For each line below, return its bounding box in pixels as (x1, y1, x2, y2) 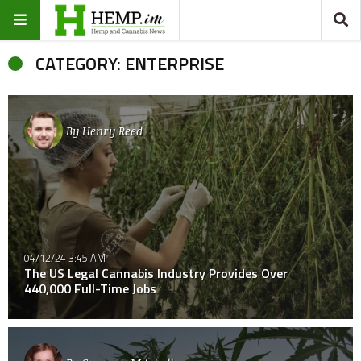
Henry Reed (82, 122, 143, 139)
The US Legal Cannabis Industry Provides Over (24, 263, 288, 284)
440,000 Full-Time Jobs (24, 279, 156, 299)
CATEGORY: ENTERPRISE (35, 50, 224, 77)
